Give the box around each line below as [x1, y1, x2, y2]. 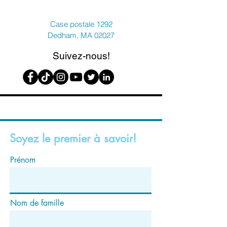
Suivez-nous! [52, 50, 110, 61]
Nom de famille [10, 198, 64, 208]
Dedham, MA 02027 [48, 30, 115, 40]
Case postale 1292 [50, 19, 112, 29]
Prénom [10, 155, 35, 165]
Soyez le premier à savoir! [10, 131, 136, 145]
